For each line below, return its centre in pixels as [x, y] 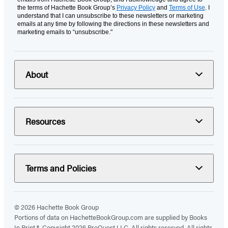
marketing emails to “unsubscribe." [65, 32]
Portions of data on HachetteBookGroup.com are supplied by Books [111, 217]
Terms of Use [187, 7]
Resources [45, 121]
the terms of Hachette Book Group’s [67, 7]
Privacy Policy [136, 7]
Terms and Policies [61, 168]
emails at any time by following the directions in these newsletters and [113, 24]
